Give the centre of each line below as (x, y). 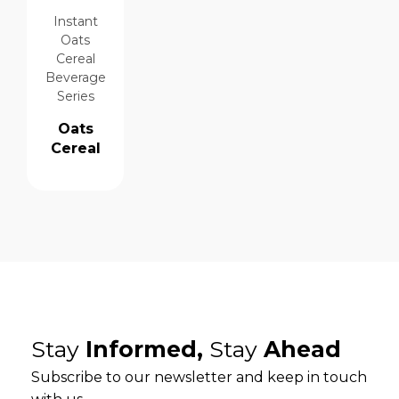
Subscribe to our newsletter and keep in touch (199, 377)
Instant (75, 21)
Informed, (144, 349)
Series (75, 96)
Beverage (76, 77)
